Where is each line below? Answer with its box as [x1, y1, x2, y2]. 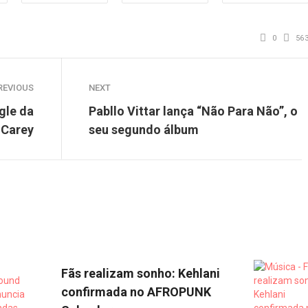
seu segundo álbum [89, 122, 199, 137]
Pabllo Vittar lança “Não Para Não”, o [89, 103, 298, 118]
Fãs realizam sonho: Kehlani [61, 266, 220, 281]
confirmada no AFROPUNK [61, 285, 211, 300]
